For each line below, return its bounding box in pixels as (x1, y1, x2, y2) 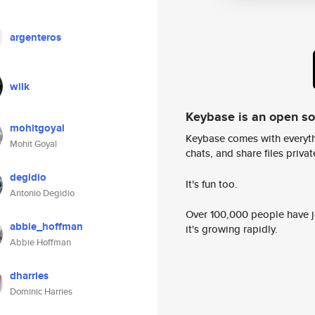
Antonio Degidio (10, 186, 75, 200)
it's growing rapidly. (186, 221, 278, 237)
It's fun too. (186, 176, 238, 191)
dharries (10, 268, 49, 283)
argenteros (10, 30, 61, 45)
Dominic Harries (10, 285, 72, 298)
